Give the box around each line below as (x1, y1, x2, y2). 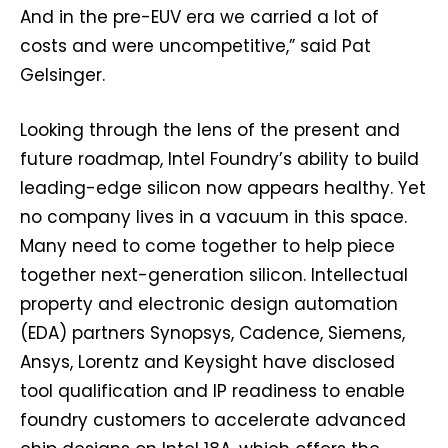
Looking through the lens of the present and (20, 118, 400, 143)
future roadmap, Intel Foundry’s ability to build (20, 147, 419, 172)
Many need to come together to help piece (20, 234, 395, 259)
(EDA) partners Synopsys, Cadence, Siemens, (20, 321, 405, 346)
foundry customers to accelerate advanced (20, 408, 406, 433)
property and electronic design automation (20, 292, 398, 317)
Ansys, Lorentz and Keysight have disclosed (20, 350, 395, 375)
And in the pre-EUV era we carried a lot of (20, 5, 379, 30)
